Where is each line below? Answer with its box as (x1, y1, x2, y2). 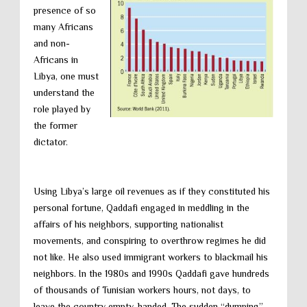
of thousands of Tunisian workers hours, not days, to (34, 284, 251, 295)
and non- (34, 38, 70, 49)
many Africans (34, 21, 93, 32)
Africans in (34, 54, 78, 65)
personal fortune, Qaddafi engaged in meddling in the (34, 202, 249, 213)
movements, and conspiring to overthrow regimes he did (34, 235, 266, 246)
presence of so (34, 5, 96, 16)
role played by (34, 103, 90, 114)
